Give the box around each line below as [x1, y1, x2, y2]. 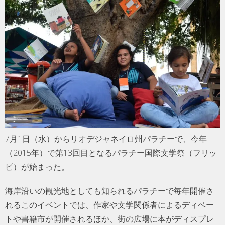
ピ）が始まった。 [5, 161, 69, 173]
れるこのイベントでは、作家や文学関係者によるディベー [5, 199, 214, 210]
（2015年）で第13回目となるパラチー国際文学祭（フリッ [5, 147, 217, 159]
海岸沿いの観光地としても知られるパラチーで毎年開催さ [5, 185, 214, 196]
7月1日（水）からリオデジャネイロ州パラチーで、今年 [5, 133, 207, 145]
